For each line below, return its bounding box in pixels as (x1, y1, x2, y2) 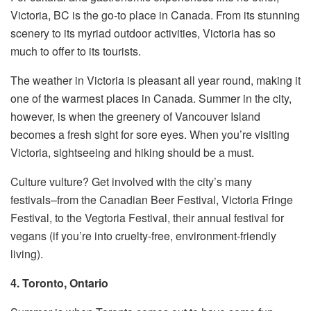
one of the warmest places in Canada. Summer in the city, (10, 90, 292, 107)
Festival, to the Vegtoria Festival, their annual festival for (10, 210, 284, 226)
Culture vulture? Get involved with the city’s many (10, 174, 252, 190)
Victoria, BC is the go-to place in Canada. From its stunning (10, 7, 300, 24)
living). (10, 246, 43, 262)
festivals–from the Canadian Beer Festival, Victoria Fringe (10, 192, 293, 208)
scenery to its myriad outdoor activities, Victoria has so (10, 25, 276, 42)
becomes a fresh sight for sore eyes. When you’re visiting (10, 126, 289, 143)
